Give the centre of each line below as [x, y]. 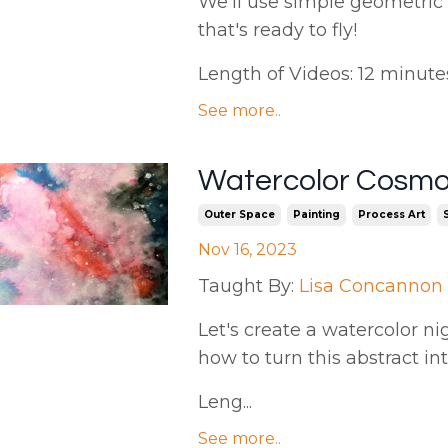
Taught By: [245, 286]
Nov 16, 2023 [247, 250]
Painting [316, 215]
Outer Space [239, 215]
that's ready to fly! [277, 30]
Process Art [391, 215]
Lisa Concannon [370, 286]
